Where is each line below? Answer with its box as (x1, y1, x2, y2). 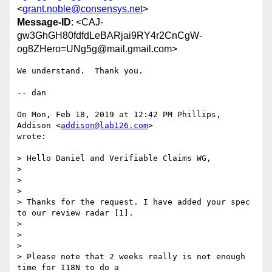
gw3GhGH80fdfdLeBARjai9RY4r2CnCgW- (17, 30, 202, 41)
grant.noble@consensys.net (22, 4, 143, 15)
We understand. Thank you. (17, 66, 143, 76)
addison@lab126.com (61, 121, 148, 131)
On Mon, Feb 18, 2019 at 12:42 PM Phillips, (17, 110, 221, 120)
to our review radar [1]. (17, 208, 134, 218)
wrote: (17, 132, 46, 141)
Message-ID (17, 17, 71, 28)
